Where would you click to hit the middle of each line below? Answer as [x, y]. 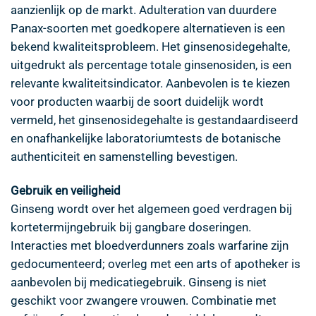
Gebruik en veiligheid [66, 190]
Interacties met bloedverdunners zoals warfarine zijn [150, 245]
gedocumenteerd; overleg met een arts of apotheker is [156, 263]
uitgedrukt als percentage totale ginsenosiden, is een [151, 65]
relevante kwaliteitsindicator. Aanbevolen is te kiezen [150, 84]
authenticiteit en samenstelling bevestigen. [124, 157]
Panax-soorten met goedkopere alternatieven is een [148, 29]
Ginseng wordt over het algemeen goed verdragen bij [151, 208]
